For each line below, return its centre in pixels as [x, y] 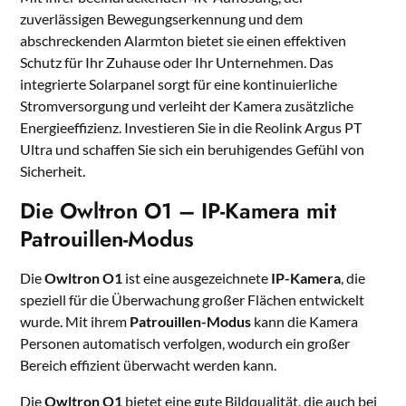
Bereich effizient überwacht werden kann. [149, 365]
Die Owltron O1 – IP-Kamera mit [179, 211]
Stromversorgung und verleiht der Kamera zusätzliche [187, 106]
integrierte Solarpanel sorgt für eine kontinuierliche [179, 84]
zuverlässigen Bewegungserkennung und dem [162, 19]
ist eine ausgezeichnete [197, 278]
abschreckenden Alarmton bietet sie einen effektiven [184, 41]
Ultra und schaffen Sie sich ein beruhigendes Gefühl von [193, 150]
